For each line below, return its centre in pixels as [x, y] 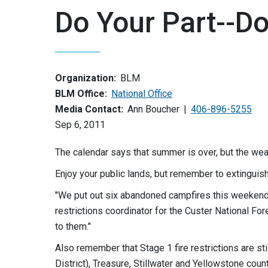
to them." [73, 226]
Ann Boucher [153, 109]
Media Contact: [89, 109]
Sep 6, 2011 [80, 125]
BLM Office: [81, 94]
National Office [142, 94]
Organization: [86, 78]
